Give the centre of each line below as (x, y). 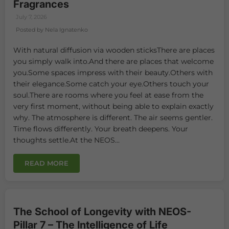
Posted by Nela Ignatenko (52, 30)
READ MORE (47, 163)
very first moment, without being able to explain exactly (113, 106)
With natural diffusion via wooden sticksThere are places (114, 50)
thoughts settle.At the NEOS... (66, 140)
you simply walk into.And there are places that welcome (113, 61)
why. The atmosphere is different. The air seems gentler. (113, 117)
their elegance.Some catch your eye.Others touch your (111, 84)
